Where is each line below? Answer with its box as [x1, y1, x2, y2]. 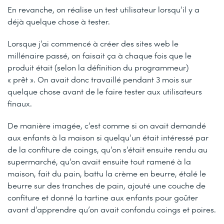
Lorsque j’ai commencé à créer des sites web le [7, 38, 178, 49]
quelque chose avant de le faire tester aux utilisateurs [7, 86, 202, 97]
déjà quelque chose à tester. [7, 16, 110, 27]
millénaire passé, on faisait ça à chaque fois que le [7, 50, 191, 61]
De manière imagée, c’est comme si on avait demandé [7, 120, 206, 131]
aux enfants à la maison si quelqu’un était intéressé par [7, 132, 208, 143]
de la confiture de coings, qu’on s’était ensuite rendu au [7, 144, 207, 155]
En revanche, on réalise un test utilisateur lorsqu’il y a [7, 4, 199, 15]
